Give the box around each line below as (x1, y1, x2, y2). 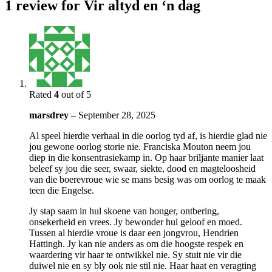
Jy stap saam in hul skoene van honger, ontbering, (29, 206, 219, 217)
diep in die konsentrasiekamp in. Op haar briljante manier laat (29, 152, 263, 163)
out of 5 (59, 89, 91, 100)
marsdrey (29, 110, 71, 121)
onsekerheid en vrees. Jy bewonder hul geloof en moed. (29, 217, 242, 228)
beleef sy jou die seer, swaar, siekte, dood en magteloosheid (29, 163, 256, 174)
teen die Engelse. (29, 185, 94, 196)
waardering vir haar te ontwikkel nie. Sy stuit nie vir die (29, 250, 242, 260)
